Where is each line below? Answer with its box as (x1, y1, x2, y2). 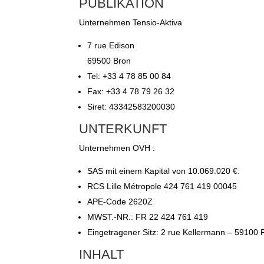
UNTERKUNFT (79, 121, 167, 137)
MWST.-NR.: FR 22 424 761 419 (87, 212, 209, 222)
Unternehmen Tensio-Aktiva (79, 18, 183, 28)
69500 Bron (87, 56, 131, 66)
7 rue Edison (87, 41, 135, 51)
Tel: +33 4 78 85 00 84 (87, 71, 171, 81)
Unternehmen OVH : (79, 143, 156, 153)
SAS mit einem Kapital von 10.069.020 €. (87, 166, 240, 176)
